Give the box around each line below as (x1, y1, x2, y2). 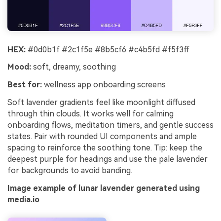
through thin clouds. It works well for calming (7, 109, 174, 119)
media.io (7, 194, 39, 204)
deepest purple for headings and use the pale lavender (7, 154, 208, 164)
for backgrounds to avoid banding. (7, 166, 132, 176)
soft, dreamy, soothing (31, 62, 116, 72)
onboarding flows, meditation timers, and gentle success (7, 120, 214, 130)
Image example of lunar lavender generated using (7, 183, 200, 193)
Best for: (7, 80, 42, 90)
